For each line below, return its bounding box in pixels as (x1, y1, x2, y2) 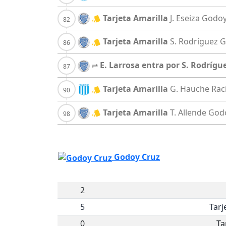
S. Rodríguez (170, 36, 218, 47)
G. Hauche (170, 83, 209, 94)
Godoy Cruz (114, 151, 160, 163)
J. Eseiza (170, 12, 200, 24)
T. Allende (170, 106, 206, 118)
